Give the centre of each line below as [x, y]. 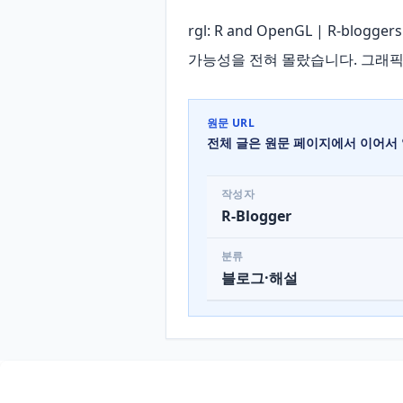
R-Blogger [256, 216]
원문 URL [231, 123]
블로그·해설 [260, 278]
